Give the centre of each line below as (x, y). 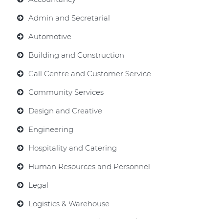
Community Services (66, 92)
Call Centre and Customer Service (90, 74)
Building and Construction (76, 55)
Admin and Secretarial (69, 18)
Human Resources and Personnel (89, 166)
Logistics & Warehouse (69, 204)
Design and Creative (65, 111)
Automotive (50, 36)
